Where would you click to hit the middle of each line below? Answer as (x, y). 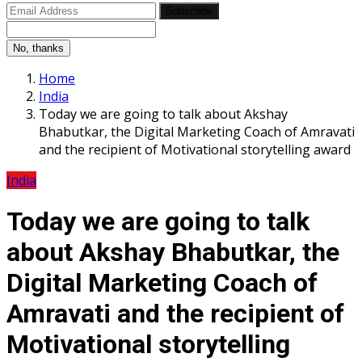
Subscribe (189, 11)
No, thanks (38, 48)
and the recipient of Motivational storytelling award (195, 149)
